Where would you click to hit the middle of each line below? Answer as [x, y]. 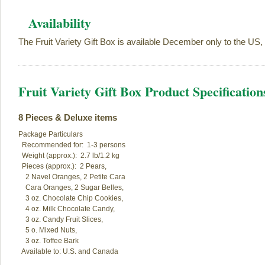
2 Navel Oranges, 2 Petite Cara [72, 177]
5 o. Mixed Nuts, [48, 230]
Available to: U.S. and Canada [68, 252]
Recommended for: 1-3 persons [72, 145]
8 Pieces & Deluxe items [68, 118]
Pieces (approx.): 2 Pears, [64, 167]
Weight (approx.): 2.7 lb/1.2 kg [69, 156]
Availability [60, 23]
